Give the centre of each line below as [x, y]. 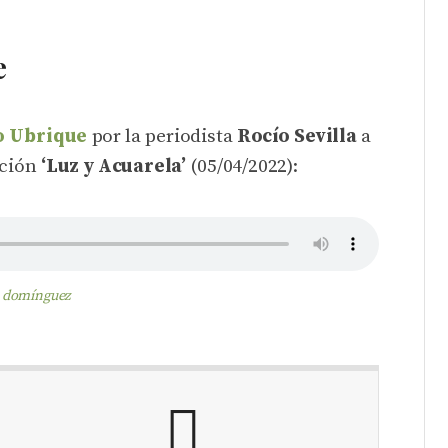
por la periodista [162, 136]
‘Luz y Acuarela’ [113, 166]
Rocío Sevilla [296, 136]
